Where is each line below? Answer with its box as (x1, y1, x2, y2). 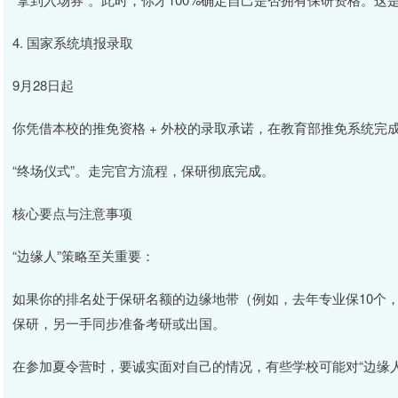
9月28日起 (12, 76, 74, 94)
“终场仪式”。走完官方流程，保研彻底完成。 (12, 161, 275, 179)
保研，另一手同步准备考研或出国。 (12, 314, 226, 332)
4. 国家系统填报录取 (12, 33, 133, 52)
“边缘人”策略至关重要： (12, 246, 155, 265)
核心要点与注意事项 (12, 203, 132, 222)
